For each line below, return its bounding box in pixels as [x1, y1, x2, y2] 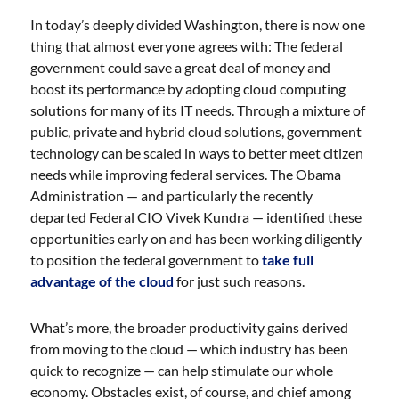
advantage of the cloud [30, 273, 175, 289]
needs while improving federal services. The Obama [30, 166, 342, 183]
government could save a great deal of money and [30, 59, 331, 76]
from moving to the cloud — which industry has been [30, 340, 349, 357]
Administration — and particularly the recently [30, 187, 313, 204]
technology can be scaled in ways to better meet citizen [30, 144, 364, 161]
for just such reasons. [174, 273, 305, 289]
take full [262, 251, 314, 268]
